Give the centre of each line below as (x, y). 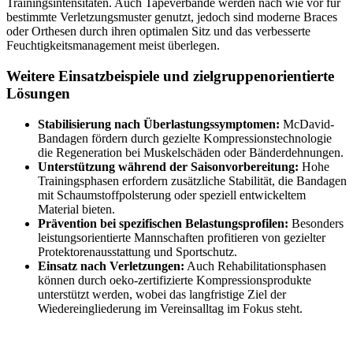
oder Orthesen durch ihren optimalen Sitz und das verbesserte (158, 32)
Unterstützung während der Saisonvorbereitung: (168, 166)
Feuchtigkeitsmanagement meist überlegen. (113, 46)
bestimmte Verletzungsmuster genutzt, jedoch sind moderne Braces (172, 17)
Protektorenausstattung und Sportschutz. (137, 251)
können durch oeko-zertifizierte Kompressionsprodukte (175, 280)
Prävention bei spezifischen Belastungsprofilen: (163, 223)
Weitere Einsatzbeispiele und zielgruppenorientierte (170, 76)
